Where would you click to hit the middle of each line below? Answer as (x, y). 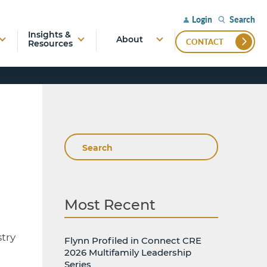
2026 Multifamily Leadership (128, 252)
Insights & (49, 35)
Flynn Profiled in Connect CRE (133, 240)
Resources (50, 44)
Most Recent (110, 204)
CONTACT (204, 42)
